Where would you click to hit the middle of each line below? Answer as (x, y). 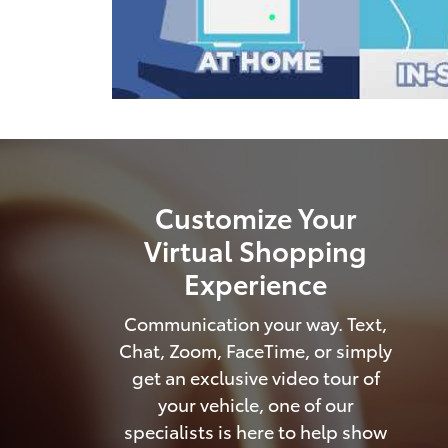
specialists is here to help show (255, 431)
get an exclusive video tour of (255, 377)
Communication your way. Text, (255, 323)
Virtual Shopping (255, 249)
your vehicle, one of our (255, 404)
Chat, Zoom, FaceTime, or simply (255, 350)
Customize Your (255, 216)
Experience (255, 282)
